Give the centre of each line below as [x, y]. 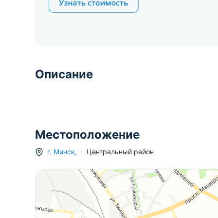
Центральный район [120, 152]
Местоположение [87, 135]
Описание [64, 74]
